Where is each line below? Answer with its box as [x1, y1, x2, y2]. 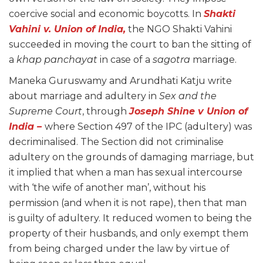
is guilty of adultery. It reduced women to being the [9, 213, 252, 224]
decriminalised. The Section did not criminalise [9, 136, 224, 148]
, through [82, 106, 129, 117]
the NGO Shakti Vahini [128, 23, 232, 35]
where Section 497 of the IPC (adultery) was [45, 121, 252, 133]
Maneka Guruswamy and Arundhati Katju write [9, 75, 232, 87]
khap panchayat [16, 54, 97, 66]
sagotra [153, 54, 193, 66]
